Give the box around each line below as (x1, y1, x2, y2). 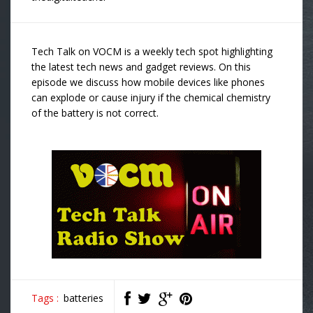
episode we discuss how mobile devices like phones (31, 75, 265, 89)
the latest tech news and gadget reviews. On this (31, 60, 251, 73)
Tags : (31, 291, 59, 305)
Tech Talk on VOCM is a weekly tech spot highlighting (31, 45, 272, 58)
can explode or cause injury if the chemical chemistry (31, 91, 270, 104)
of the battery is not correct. (31, 106, 159, 119)
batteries (64, 291, 103, 305)
